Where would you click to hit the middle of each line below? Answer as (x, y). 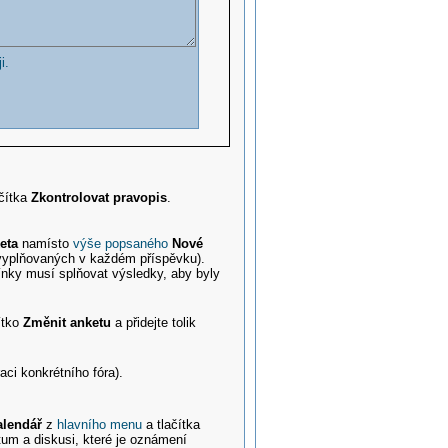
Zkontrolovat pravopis (99, 197)
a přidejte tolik (154, 323)
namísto (46, 243)
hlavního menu (100, 425)
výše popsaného (121, 243)
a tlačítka (171, 425)
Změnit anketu (67, 323)
